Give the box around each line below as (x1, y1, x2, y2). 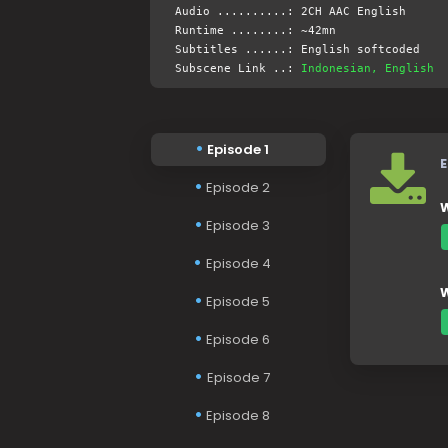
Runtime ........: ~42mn (174, 24, 336, 38)
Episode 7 (206, 368, 270, 388)
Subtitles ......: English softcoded (174, 43, 420, 57)
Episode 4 (205, 254, 271, 274)
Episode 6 (206, 330, 270, 350)
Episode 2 (206, 178, 270, 198)
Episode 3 (206, 216, 270, 236)
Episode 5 (206, 292, 270, 312)
